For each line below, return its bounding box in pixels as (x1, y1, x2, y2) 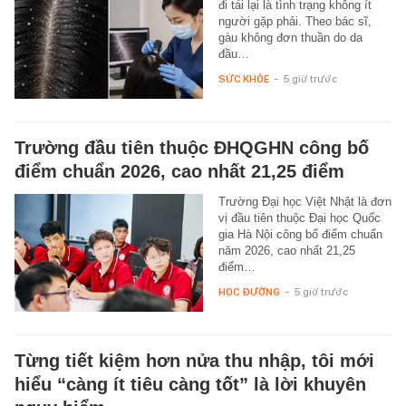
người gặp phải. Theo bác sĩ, (217, 14, 372, 28)
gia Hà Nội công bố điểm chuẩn (217, 227, 382, 241)
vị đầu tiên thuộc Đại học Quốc (217, 210, 381, 225)
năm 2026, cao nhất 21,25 (217, 243, 355, 257)
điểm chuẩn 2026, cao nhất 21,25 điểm (14, 160, 344, 181)
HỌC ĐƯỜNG (217, 285, 280, 298)
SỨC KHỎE (217, 72, 269, 85)
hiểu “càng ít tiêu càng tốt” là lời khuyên (14, 373, 366, 394)
